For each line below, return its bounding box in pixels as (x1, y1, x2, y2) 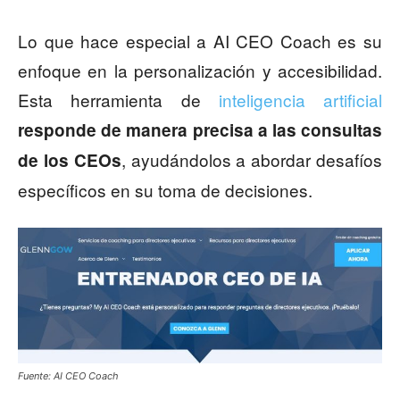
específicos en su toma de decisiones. (18, 178, 312, 203)
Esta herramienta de (18, 87, 219, 112)
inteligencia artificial (218, 87, 382, 112)
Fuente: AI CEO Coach (18, 370, 119, 383)
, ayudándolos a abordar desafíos (121, 147, 383, 172)
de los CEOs (18, 148, 121, 173)
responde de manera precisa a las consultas (18, 118, 382, 143)
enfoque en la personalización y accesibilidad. (18, 58, 382, 83)
